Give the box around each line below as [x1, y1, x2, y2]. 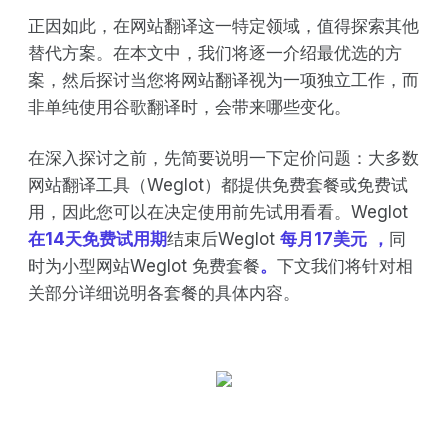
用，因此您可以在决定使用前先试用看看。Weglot [28, 201, 408, 222]
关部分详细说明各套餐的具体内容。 [28, 282, 300, 303]
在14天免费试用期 [28, 228, 167, 249]
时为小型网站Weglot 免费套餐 [28, 255, 260, 276]
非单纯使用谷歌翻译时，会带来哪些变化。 [28, 96, 351, 117]
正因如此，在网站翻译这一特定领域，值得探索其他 [28, 15, 419, 36]
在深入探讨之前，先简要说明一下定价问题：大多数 [28, 147, 419, 168]
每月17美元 [280, 228, 367, 249]
